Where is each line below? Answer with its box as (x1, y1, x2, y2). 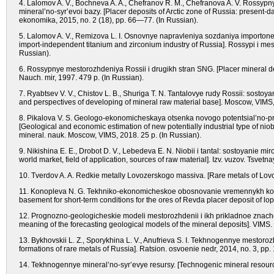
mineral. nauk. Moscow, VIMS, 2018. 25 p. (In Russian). (19, 131, 201, 139)
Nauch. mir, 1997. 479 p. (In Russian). (19, 73, 144, 82)
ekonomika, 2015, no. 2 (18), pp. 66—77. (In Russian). (19, 16, 198, 24)
